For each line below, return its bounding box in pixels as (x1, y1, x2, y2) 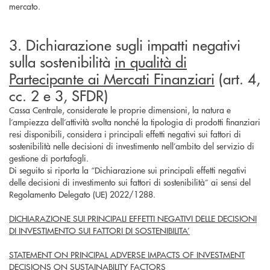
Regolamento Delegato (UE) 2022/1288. (9, 188, 155, 200)
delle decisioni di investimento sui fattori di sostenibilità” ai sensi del (9, 176, 251, 188)
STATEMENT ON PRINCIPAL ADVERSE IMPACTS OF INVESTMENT (9, 248, 245, 260)
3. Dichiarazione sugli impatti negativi (9, 34, 240, 54)
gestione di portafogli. (9, 152, 89, 164)
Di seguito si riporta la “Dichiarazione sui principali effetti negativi (9, 164, 246, 176)
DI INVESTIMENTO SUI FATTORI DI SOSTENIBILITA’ (9, 224, 190, 236)
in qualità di (115, 51, 187, 71)
